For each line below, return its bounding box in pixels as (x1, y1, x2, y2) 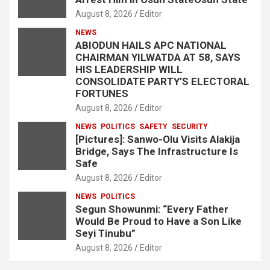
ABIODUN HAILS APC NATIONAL (75, 39, 227, 51)
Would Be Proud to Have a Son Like (75, 215, 242, 227)
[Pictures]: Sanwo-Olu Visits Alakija (75, 133, 240, 145)
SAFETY (139, 122, 168, 131)
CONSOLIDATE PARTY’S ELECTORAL (75, 75, 250, 87)
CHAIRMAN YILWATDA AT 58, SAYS (75, 51, 240, 63)
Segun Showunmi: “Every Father (75, 202, 228, 215)
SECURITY (172, 122, 208, 131)
